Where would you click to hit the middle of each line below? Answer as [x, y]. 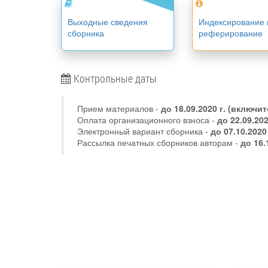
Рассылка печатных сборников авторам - [159, 142]
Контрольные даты [114, 78]
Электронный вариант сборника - [144, 131]
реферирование [231, 33]
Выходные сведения [108, 22]
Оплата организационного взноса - [147, 120]
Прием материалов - [119, 108]
